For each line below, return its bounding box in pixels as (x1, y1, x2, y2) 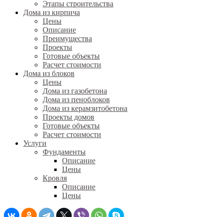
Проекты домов (43, 112, 94, 121)
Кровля (43, 173, 67, 182)
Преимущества (43, 34, 92, 43)
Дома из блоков (23, 69, 75, 77)
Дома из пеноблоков (43, 95, 110, 104)
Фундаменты (43, 147, 86, 156)
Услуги (23, 139, 46, 147)
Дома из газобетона (43, 86, 107, 95)
